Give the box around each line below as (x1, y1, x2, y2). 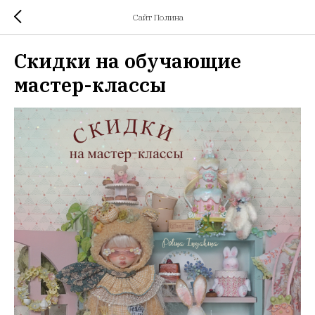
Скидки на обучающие (14, 48, 241, 74)
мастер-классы (14, 72, 166, 98)
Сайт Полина (131, 12, 184, 22)
